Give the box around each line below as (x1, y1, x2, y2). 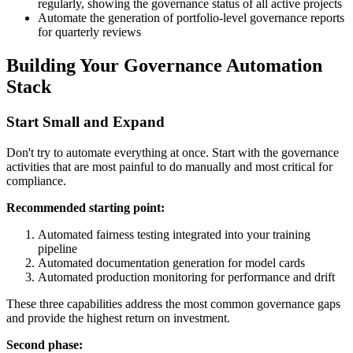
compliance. (6, 173, 66, 188)
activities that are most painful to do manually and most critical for (6, 159, 333, 173)
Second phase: (6, 337, 83, 351)
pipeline (38, 241, 77, 255)
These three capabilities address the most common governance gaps (6, 296, 340, 310)
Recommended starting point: (6, 200, 165, 214)
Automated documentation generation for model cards (38, 255, 305, 269)
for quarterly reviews (38, 25, 141, 39)
